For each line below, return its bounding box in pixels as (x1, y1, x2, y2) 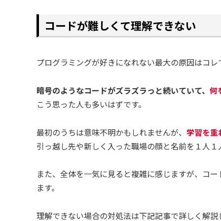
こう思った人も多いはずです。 (37, 98, 146, 110)
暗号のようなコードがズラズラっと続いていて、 (37, 84, 210, 96)
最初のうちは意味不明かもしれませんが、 (37, 126, 186, 138)
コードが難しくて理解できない (44, 17, 196, 33)
